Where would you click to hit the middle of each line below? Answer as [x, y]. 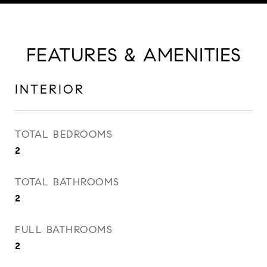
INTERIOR [50, 89]
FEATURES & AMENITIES [133, 55]
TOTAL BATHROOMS [67, 182]
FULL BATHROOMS [64, 230]
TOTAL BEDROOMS [64, 134]
